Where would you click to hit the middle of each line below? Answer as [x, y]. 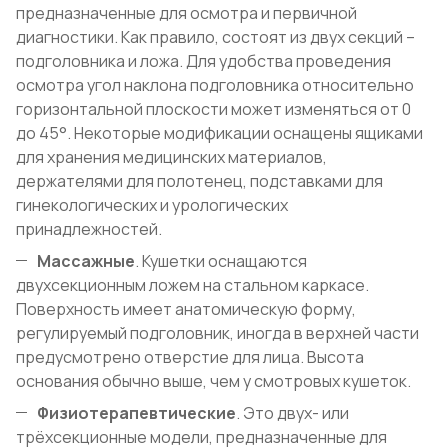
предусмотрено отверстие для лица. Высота [190, 357]
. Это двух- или [292, 413]
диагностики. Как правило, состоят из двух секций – [215, 37]
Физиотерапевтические [136, 413]
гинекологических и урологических [152, 205]
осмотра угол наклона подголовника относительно [215, 85]
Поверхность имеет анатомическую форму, [186, 309]
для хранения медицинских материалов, [171, 157]
